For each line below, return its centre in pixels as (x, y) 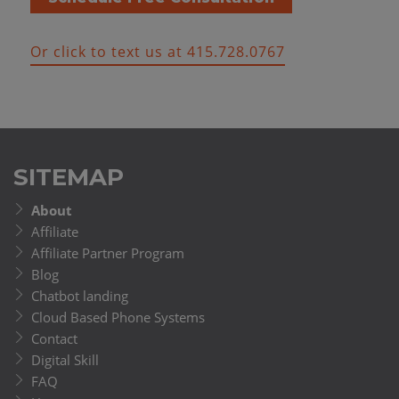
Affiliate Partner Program (108, 253)
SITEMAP (69, 178)
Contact (54, 339)
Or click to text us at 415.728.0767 (157, 52)
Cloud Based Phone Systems (118, 318)
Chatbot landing (80, 296)
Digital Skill (65, 360)
